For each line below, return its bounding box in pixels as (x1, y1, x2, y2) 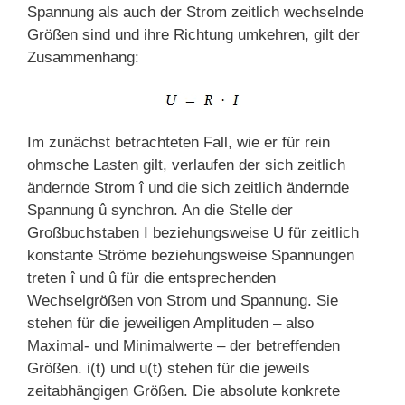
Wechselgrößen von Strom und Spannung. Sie (27, 292, 338, 310)
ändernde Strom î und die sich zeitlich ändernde (27, 179, 349, 197)
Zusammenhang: (27, 49, 139, 67)
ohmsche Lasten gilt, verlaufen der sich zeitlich (27, 156, 345, 174)
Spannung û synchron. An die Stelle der (27, 202, 293, 220)
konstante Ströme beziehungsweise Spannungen (27, 247, 354, 265)
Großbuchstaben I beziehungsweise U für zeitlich (27, 224, 359, 242)
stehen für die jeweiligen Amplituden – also (27, 315, 314, 333)
